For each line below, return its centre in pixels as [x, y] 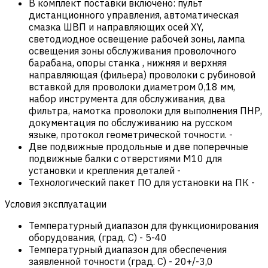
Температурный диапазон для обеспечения [128, 249]
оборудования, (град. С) [83, 237]
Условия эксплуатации [56, 204]
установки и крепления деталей [102, 170]
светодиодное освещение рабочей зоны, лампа [137, 39]
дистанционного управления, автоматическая [134, 15]
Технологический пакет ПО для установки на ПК [139, 182]
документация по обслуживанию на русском [130, 122]
